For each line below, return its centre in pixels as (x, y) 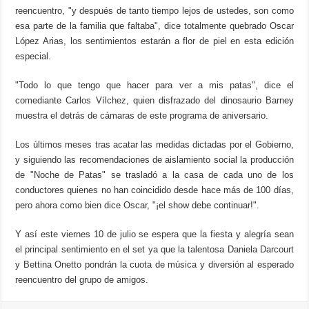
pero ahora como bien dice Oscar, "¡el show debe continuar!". (138, 205)
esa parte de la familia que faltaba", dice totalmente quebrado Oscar (154, 26)
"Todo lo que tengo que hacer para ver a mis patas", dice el (154, 85)
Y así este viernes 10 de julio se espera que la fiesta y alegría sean (154, 234)
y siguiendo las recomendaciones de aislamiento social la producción (154, 159)
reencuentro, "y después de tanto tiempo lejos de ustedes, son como (154, 10)
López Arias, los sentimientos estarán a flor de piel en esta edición (154, 41)
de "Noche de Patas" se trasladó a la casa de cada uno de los (154, 175)
